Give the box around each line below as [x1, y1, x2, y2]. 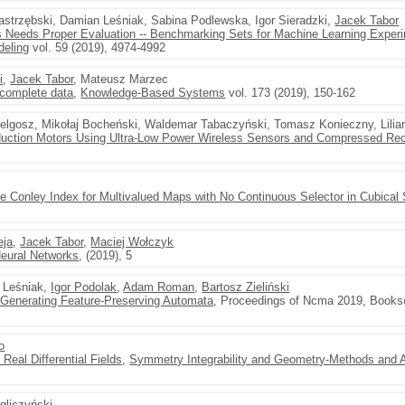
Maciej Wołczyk [90, 235, 174, 249]
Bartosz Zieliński [202, 280, 290, 294]
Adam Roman [123, 280, 195, 294]
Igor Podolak [51, 280, 118, 294]
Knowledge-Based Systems [80, 86, 226, 99]
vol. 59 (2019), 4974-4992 [29, 41, 166, 54]
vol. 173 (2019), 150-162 [225, 86, 356, 99]
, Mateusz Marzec [73, 72, 169, 86]
